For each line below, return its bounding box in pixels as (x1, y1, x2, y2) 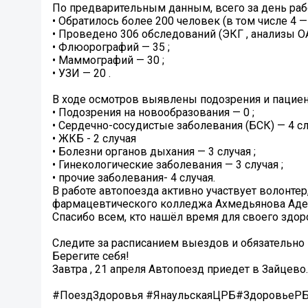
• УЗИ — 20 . (52, 67, 111, 80)
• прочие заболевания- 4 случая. (52, 171, 215, 185)
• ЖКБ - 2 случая (52, 132, 136, 146)
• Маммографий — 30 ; (52, 54, 164, 67)
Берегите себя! (52, 250, 129, 263)
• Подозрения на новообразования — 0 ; (52, 106, 254, 120)
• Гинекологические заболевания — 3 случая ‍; (52, 158, 283, 172)
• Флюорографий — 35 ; (52, 41, 170, 54)
